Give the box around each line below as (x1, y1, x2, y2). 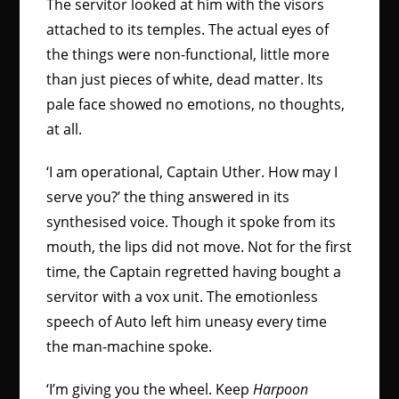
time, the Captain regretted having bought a (46, 262, 342, 281)
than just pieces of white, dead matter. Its (46, 69, 324, 89)
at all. (46, 119, 83, 139)
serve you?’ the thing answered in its (46, 187, 290, 207)
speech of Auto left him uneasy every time (46, 312, 328, 331)
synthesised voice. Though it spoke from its (46, 212, 337, 232)
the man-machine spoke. (46, 337, 213, 356)
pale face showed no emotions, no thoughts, (46, 94, 346, 114)
